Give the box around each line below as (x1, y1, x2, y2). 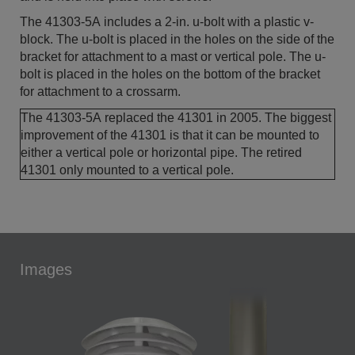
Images (20, 261, 72, 278)
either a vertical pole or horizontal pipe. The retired (21, 146, 302, 159)
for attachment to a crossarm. (20, 85, 181, 98)
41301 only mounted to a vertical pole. (21, 163, 234, 177)
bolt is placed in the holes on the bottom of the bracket (20, 67, 320, 81)
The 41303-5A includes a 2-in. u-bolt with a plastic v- (20, 15, 314, 29)
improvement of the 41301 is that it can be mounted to (21, 128, 319, 142)
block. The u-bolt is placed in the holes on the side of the (20, 32, 334, 46)
